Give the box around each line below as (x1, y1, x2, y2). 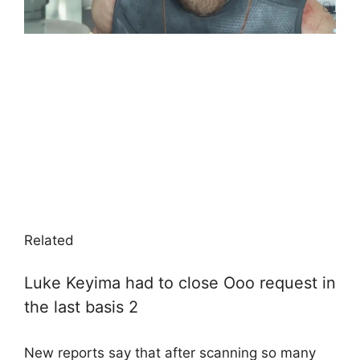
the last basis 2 (24, 297, 138, 317)
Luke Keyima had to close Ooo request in (24, 273, 336, 293)
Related (24, 231, 74, 248)
